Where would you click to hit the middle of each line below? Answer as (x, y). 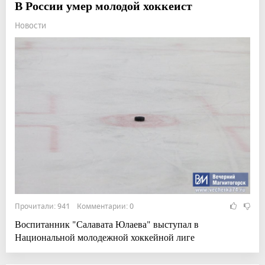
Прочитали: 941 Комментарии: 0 (74, 206)
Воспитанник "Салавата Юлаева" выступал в (107, 224)
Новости (30, 25)
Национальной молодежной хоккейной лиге (105, 237)
